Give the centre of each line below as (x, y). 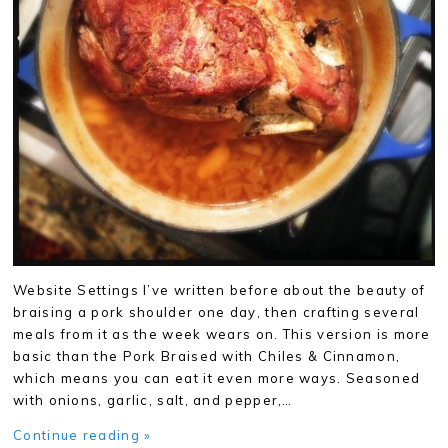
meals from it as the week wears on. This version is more (222, 333)
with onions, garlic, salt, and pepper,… (153, 399)
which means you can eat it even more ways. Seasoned (217, 377)
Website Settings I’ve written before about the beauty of (219, 289)
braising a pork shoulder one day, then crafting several (216, 311)
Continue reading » (82, 434)
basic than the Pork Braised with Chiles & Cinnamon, (207, 355)
